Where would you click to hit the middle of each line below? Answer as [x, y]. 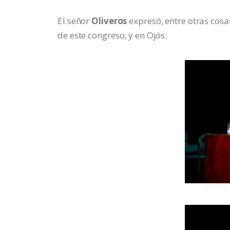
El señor [75, 21]
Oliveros [109, 21]
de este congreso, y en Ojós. [112, 35]
